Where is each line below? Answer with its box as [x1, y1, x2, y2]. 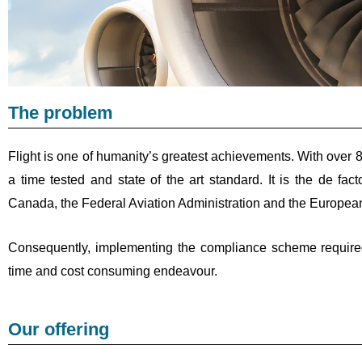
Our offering [8, 319, 109, 340]
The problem [8, 103, 113, 124]
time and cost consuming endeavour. [8, 263, 217, 278]
